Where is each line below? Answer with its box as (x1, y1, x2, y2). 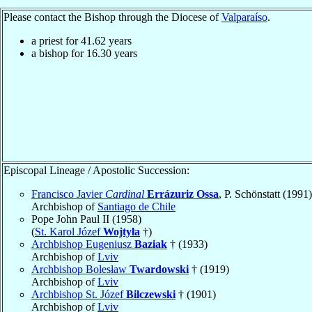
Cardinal (105, 187, 144, 200)
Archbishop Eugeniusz (31, 237, 134, 250)
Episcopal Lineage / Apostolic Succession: (3, 164, 189, 176)
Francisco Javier (31, 187, 105, 200)
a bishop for (31, 47, 86, 59)
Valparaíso (221, 10, 267, 23)
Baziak (134, 237, 167, 250)
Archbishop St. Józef (31, 288, 126, 300)
